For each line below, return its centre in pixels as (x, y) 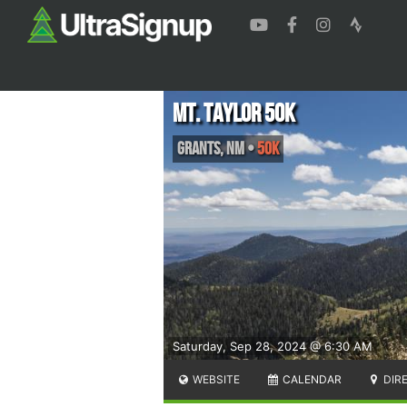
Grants (199, 149)
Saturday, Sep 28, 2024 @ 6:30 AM (273, 346)
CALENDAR (310, 379)
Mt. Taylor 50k (234, 114)
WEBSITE (215, 379)
